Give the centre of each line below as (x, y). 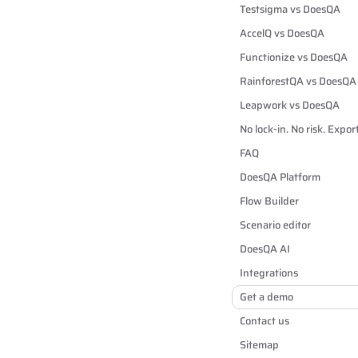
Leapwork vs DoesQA (290, 105)
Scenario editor (275, 225)
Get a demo (267, 297)
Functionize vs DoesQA (294, 57)
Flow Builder (269, 201)
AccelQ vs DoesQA (282, 33)
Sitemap (259, 345)
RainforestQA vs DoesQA (298, 81)
